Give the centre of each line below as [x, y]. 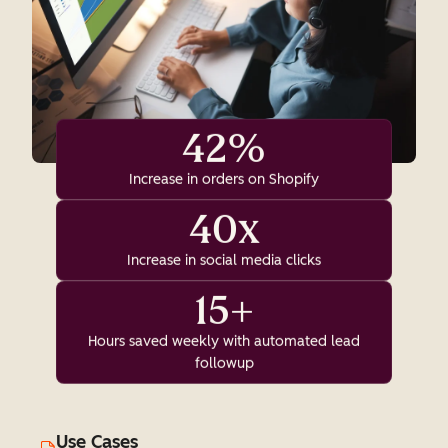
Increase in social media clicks [224, 260]
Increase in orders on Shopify [224, 179]
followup [224, 363]
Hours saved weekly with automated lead [224, 341]
